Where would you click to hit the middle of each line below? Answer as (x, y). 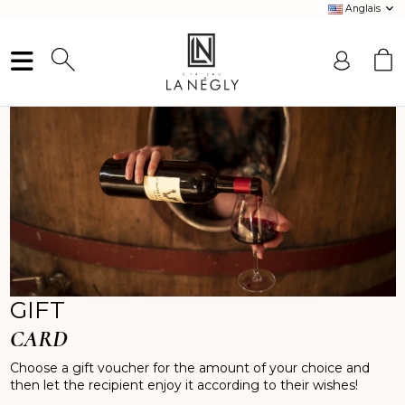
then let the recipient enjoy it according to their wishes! (184, 385)
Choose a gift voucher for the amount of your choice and (189, 367)
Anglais (363, 9)
